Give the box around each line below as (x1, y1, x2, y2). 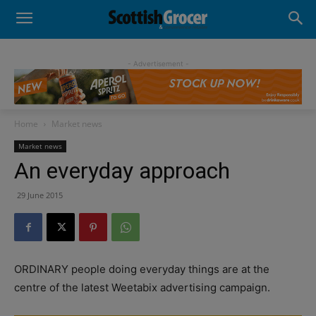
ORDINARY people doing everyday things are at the (14, 262, 269, 276)
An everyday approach (14, 157, 230, 185)
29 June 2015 (17, 190, 63, 201)
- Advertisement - (127, 59, 189, 68)
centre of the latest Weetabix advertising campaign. (14, 281, 270, 295)
